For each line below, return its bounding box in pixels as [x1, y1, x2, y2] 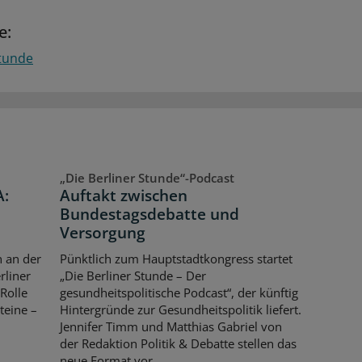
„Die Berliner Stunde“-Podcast [59, 170, 234, 187]
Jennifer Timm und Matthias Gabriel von [59, 318, 282, 335]
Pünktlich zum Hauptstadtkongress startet [59, 250, 293, 267]
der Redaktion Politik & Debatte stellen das [59, 335, 297, 351]
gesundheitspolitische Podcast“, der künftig [59, 284, 298, 301]
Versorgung [59, 222, 145, 244]
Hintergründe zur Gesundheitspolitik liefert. [59, 301, 301, 318]
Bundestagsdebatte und [59, 204, 239, 225]
